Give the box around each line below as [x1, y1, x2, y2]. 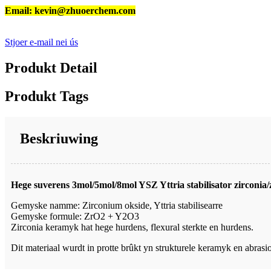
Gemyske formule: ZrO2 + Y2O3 [11, 211, 139, 221]
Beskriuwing [20, 130, 98, 146]
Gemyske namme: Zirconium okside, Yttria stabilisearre [11, 200, 223, 211]
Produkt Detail [5, 60, 97, 76]
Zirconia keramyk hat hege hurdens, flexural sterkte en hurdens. [11, 221, 253, 232]
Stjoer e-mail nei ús [5, 37, 78, 48]
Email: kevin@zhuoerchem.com [5, 5, 135, 16]
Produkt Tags [5, 88, 88, 105]
